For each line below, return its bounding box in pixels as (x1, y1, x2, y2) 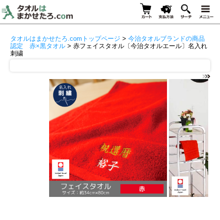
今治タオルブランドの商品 (128, 35, 205, 43)
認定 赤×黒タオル (10, 42, 65, 50)
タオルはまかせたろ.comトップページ (10, 35, 120, 43)
